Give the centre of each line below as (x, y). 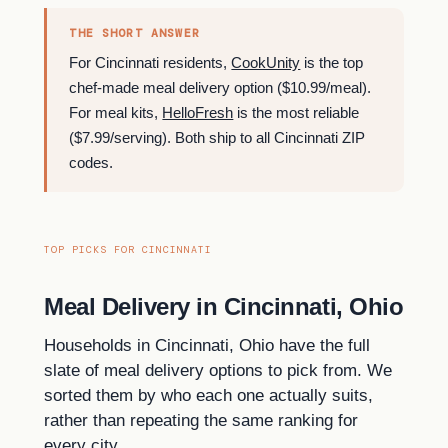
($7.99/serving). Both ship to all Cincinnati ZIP (217, 137)
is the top (332, 62)
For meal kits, (116, 112)
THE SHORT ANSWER (134, 34)
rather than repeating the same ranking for (201, 421)
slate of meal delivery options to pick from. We (218, 371)
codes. (91, 162)
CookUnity (266, 62)
